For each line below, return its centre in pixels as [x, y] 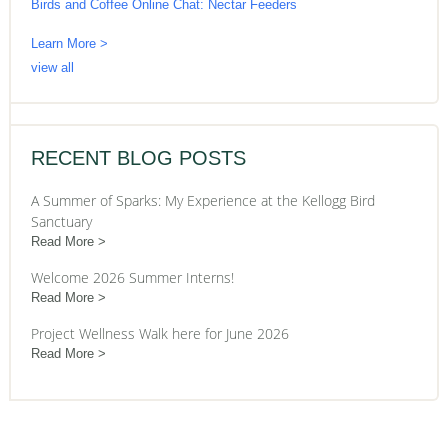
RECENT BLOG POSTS [138, 158]
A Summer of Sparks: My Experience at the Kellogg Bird [202, 200]
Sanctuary [61, 221]
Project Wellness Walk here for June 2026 [159, 333]
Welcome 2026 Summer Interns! [132, 277]
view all [52, 67]
